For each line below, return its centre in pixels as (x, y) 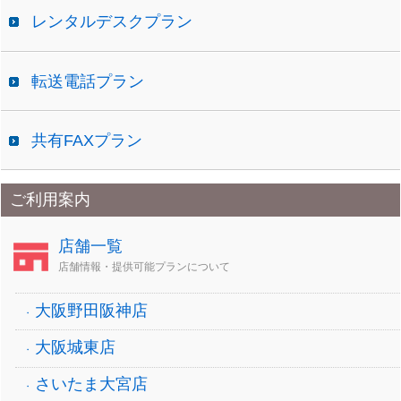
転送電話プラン (88, 81)
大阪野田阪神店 (92, 310)
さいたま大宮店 (92, 384)
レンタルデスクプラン (112, 22)
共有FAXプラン (87, 140)
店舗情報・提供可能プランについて (145, 267)
